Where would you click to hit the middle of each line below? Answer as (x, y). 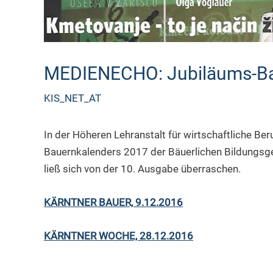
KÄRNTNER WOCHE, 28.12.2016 (119, 236)
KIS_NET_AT (73, 98)
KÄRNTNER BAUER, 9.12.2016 (113, 203)
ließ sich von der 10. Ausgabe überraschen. (142, 169)
